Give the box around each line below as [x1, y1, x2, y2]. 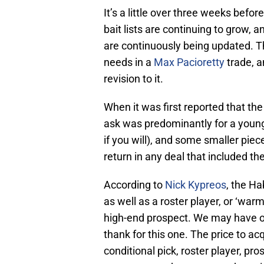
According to [104, 179, 165, 192]
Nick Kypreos [165, 179, 226, 192]
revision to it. [104, 72, 163, 85]
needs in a [104, 56, 154, 69]
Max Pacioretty [154, 56, 225, 69]
